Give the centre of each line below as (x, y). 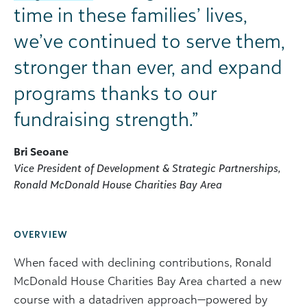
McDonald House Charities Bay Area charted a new (148, 281)
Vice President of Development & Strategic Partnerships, (147, 168)
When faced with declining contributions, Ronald (143, 262)
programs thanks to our (115, 93)
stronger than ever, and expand (148, 67)
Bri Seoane (41, 152)
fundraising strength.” (106, 119)
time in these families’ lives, (131, 15)
